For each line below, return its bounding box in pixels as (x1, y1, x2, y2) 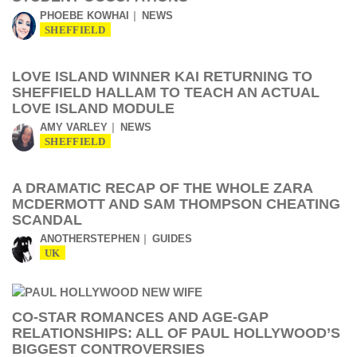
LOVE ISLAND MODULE (12, 100, 175, 116)
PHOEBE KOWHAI (40, 10, 129, 22)
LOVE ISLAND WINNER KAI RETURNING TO (12, 69, 312, 84)
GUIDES (152, 233, 192, 245)
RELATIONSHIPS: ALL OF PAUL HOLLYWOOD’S (12, 325, 340, 341)
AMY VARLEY (40, 121, 108, 133)
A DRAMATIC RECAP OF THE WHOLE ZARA (12, 180, 312, 196)
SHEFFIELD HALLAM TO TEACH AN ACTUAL (12, 84, 320, 100)
